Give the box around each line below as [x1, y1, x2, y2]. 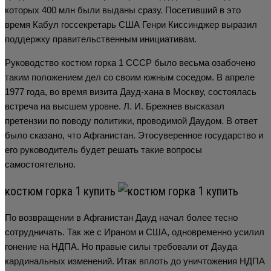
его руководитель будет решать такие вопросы [5, 145, 202, 155]
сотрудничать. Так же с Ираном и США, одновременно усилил [5, 226, 264, 237]
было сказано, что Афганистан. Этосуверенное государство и [5, 130, 263, 141]
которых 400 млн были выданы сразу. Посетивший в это [5, 5, 241, 16]
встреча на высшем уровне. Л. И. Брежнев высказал [5, 101, 224, 112]
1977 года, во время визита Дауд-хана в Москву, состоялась [5, 87, 256, 97]
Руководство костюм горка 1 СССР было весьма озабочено [5, 57, 255, 68]
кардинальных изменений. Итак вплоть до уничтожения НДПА [5, 255, 265, 266]
